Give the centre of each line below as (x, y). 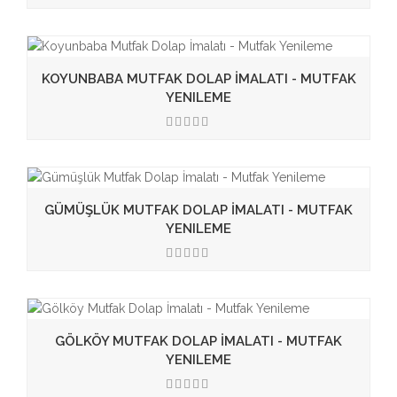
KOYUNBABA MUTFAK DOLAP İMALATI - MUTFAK (198, 79)
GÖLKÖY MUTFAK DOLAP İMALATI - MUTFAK (198, 341)
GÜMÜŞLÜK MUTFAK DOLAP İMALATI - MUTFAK (198, 210)
